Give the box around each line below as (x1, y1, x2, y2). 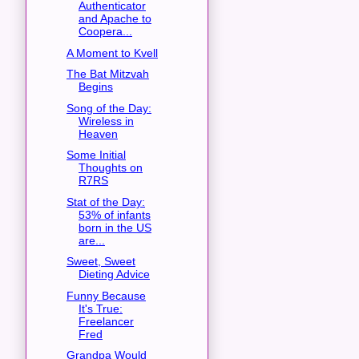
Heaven (78, 127, 118, 140)
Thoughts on (78, 161, 143, 175)
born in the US (78, 220, 151, 234)
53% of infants (78, 208, 151, 221)
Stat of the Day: (66, 195, 145, 208)
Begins (78, 80, 113, 94)
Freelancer (78, 314, 134, 328)
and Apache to (78, 12, 151, 26)
